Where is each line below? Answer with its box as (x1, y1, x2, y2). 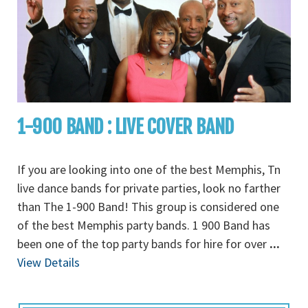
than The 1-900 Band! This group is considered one (17, 199, 279, 214)
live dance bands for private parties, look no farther (17, 180, 280, 196)
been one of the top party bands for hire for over (17, 236, 269, 252)
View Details (17, 254, 80, 270)
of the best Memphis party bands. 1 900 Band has (17, 217, 270, 233)
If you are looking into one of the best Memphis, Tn (17, 162, 280, 177)
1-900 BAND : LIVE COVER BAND (17, 115, 234, 139)
